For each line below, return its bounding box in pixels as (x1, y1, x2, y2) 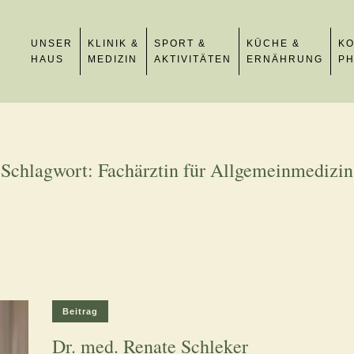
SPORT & (154, 38, 206, 49)
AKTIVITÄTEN (154, 54, 232, 65)
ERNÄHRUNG (247, 54, 323, 65)
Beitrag (62, 307, 98, 316)
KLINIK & (88, 38, 139, 49)
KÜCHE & (247, 38, 300, 49)
